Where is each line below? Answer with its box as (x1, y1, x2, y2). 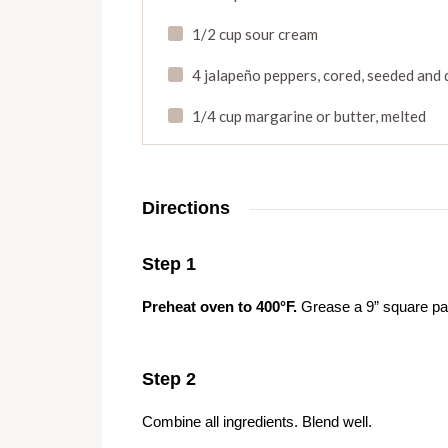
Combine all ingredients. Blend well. (142, 412, 372, 430)
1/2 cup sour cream (192, 24, 318, 43)
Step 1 (142, 253, 196, 274)
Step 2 (142, 368, 196, 389)
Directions (142, 197, 230, 218)
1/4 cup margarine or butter (192, 106, 375, 125)
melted (378, 106, 426, 125)
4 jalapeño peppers (192, 65, 317, 84)
